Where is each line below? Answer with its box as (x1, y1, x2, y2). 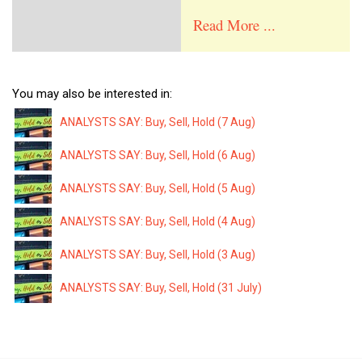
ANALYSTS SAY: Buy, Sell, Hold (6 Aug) (60, 148, 255, 162)
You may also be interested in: (12, 86, 172, 101)
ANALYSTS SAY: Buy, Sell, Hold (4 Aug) (60, 214, 255, 228)
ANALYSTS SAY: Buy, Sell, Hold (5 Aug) (60, 181, 255, 195)
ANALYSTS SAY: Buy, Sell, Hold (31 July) (60, 280, 262, 294)
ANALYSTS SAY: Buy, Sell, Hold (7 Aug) (60, 115, 255, 128)
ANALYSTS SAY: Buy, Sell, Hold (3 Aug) (60, 247, 255, 261)
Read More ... (193, 15, 276, 36)
